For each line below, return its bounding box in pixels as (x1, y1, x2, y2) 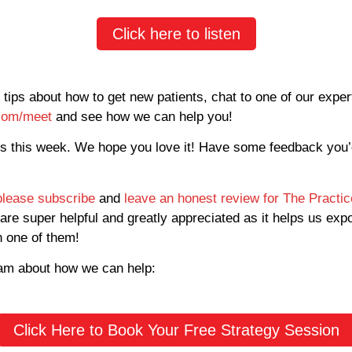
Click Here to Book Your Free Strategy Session (13, 321, 339, 339)
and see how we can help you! (52, 108, 233, 124)
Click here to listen (112, 24, 240, 42)
